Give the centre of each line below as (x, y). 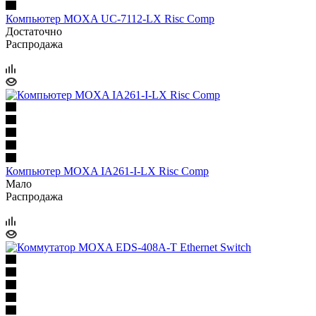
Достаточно (34, 31)
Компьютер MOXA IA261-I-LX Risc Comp (107, 171)
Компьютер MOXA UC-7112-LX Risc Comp (110, 18)
